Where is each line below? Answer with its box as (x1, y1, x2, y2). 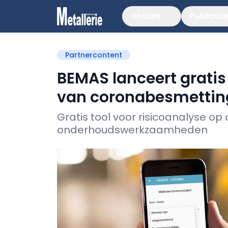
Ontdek (130, 10, 161, 22)
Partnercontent (65, 50, 122, 60)
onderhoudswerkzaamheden (57, 123, 208, 137)
